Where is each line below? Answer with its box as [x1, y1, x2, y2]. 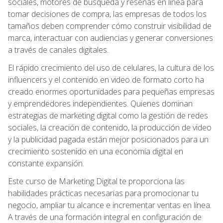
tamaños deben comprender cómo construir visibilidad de [8, 20, 212, 31]
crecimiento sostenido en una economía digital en [8, 145, 183, 157]
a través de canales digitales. [8, 44, 109, 55]
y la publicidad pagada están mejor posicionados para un [8, 133, 209, 145]
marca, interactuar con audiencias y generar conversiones [8, 32, 213, 43]
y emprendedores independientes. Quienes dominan [8, 98, 193, 109]
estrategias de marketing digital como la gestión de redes [8, 110, 208, 121]
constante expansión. [8, 157, 84, 169]
